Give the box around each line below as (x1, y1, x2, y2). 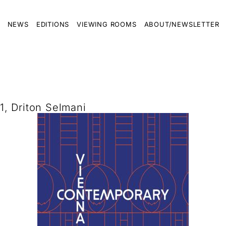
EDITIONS (36, 20, 70, 28)
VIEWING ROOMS (77, 20, 137, 28)
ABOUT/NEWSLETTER (144, 20, 219, 28)
